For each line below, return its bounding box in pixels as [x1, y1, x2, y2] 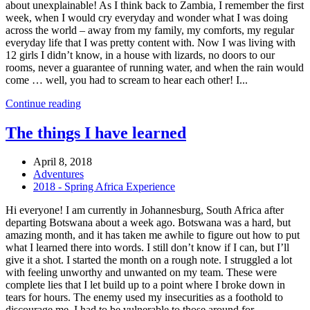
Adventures [33, 168, 84, 181]
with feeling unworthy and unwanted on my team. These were [6, 266, 277, 279]
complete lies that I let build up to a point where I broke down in [6, 279, 285, 291]
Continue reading [6, 97, 81, 109]
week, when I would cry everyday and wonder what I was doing [6, 11, 288, 24]
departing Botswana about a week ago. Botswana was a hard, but [6, 217, 291, 229]
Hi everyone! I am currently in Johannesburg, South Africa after [6, 204, 284, 217]
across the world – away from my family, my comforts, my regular [6, 24, 294, 36]
